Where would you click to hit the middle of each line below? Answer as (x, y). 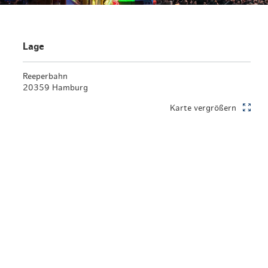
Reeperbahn (45, 76)
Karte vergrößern (203, 108)
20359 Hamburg (55, 88)
